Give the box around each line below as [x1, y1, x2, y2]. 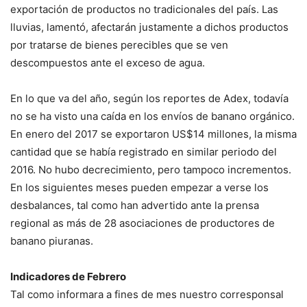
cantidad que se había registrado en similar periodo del [10, 145, 277, 159]
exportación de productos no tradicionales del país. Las [10, 3, 278, 16]
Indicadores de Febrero [10, 270, 126, 284]
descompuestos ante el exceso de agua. [10, 56, 205, 70]
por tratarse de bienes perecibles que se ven [10, 38, 228, 52]
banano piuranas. [10, 234, 93, 248]
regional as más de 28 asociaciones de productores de [10, 217, 275, 230]
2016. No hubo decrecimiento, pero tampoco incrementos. [10, 163, 291, 177]
